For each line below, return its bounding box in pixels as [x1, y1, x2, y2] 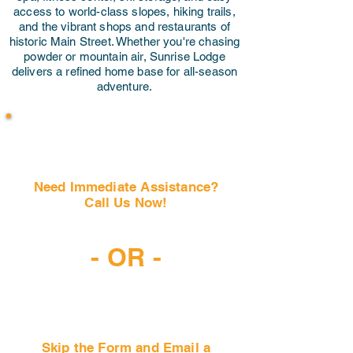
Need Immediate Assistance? [33, 179, 219, 195]
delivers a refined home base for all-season [11, 65, 238, 78]
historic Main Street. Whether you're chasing [9, 35, 240, 48]
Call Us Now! [84, 195, 168, 210]
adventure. [96, 80, 153, 93]
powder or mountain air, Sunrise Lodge [24, 50, 225, 63]
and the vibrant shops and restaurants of [19, 20, 230, 33]
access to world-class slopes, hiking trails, [13, 5, 236, 18]
